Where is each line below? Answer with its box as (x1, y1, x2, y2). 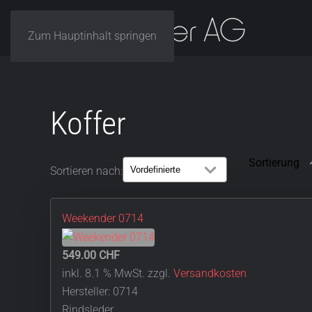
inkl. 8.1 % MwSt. (62, 266, 145, 280)
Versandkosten (173, 266, 247, 280)
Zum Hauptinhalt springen (28, 29, 157, 42)
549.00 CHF (62, 248, 120, 262)
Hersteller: (62, 284, 113, 298)
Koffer (50, 104, 126, 142)
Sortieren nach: (50, 164, 123, 178)
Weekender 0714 (62, 212, 143, 225)
